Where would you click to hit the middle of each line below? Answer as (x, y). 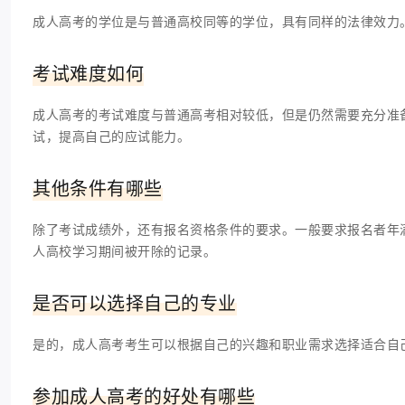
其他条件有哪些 (98, 188)
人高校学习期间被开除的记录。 (124, 251)
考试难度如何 (88, 74)
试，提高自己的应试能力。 (111, 136)
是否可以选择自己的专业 (135, 303)
